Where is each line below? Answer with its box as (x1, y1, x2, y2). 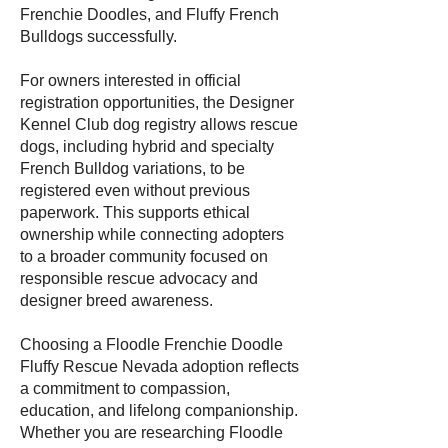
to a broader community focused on (20, 248, 268, 265)
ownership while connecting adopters (20, 226, 284, 243)
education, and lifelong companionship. (20, 402, 298, 419)
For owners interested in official (20, 72, 241, 89)
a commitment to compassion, (20, 380, 230, 397)
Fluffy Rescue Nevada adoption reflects (20, 358, 299, 375)
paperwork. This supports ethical (20, 204, 250, 221)
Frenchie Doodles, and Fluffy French (20, 6, 279, 23)
